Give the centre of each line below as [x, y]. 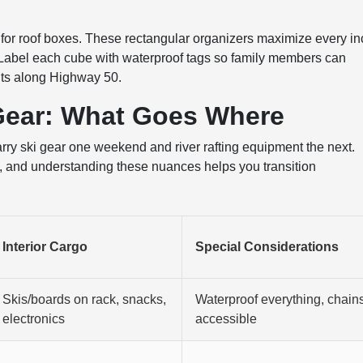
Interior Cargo [45, 247]
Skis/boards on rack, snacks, [85, 299]
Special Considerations [267, 247]
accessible [226, 319]
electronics [34, 319]
